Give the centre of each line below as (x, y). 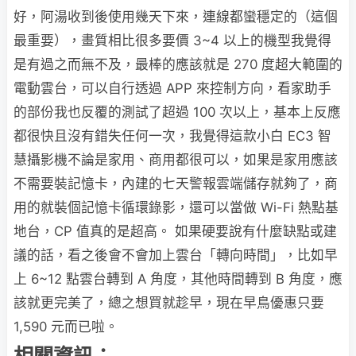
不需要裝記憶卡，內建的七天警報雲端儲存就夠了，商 (176, 183)
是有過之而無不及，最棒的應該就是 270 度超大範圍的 (178, 64)
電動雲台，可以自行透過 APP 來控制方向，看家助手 (172, 88)
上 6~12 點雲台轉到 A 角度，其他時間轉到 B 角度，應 (178, 279)
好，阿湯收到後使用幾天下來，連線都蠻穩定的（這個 (176, 16)
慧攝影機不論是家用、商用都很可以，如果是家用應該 (176, 159)
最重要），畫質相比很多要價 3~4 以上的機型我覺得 (172, 40)
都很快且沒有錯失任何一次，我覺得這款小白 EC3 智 (172, 135)
